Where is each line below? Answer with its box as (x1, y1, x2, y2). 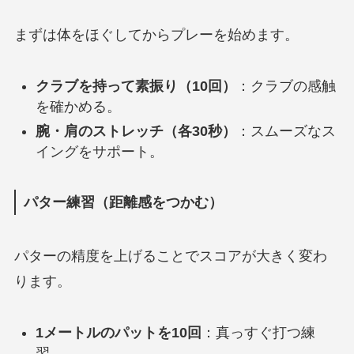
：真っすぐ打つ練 (201, 325, 315, 341)
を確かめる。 (35, 99, 121, 115)
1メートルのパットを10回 (35, 325, 201, 341)
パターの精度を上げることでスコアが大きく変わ (13, 248, 327, 265)
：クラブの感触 (235, 78, 336, 95)
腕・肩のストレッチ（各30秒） (35, 122, 236, 139)
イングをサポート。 (35, 143, 164, 160)
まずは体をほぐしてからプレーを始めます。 (13, 27, 299, 43)
